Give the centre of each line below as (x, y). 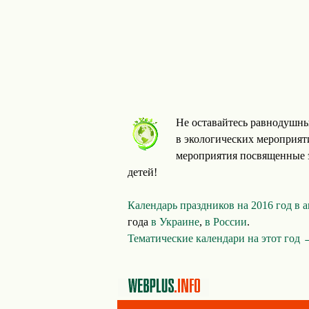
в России (226, 222)
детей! (142, 172)
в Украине (175, 222)
